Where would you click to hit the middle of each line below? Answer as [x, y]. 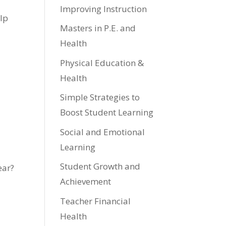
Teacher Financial [96, 201]
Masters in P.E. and [98, 28]
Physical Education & [102, 63]
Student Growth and [100, 166]
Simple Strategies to [100, 97]
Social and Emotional [103, 132]
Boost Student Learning [107, 112]
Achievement [86, 181]
